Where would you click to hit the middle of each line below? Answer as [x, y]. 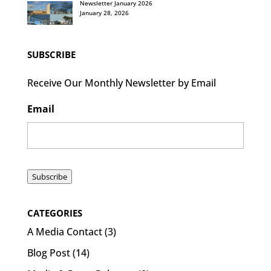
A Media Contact [64, 231]
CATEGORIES [54, 213]
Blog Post [48, 253]
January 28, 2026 [104, 13]
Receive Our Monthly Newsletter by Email [121, 83]
